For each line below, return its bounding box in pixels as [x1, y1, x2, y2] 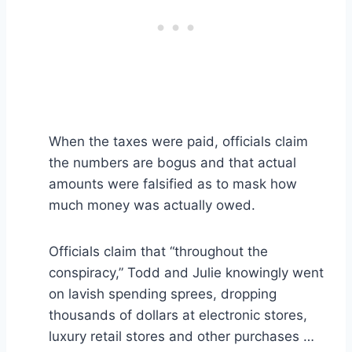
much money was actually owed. [49, 196, 255, 213]
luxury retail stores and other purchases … [49, 328, 314, 344]
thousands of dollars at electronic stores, [49, 306, 307, 323]
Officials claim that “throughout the [49, 243, 268, 259]
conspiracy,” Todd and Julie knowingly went [49, 264, 324, 280]
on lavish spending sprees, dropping [49, 285, 277, 302]
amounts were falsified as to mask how [49, 175, 297, 192]
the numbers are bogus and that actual [49, 154, 296, 170]
